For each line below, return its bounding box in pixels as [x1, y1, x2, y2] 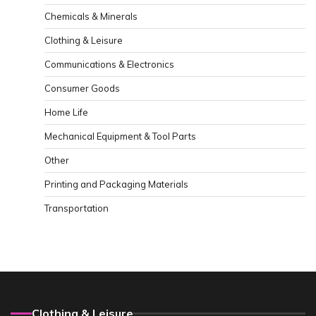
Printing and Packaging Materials [44, 178, 188, 190]
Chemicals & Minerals [44, 11, 138, 23]
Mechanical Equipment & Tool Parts [44, 130, 196, 142]
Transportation [44, 202, 109, 214]
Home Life [44, 107, 88, 119]
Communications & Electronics [44, 59, 174, 71]
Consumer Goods [44, 83, 120, 95]
